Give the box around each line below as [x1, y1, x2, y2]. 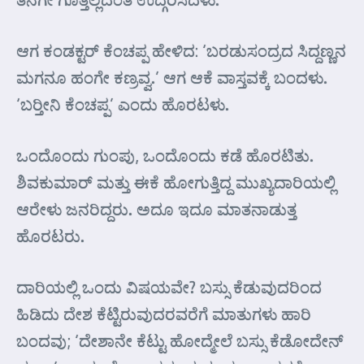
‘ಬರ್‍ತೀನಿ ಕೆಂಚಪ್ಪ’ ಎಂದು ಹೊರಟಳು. [16, 93, 229, 115]
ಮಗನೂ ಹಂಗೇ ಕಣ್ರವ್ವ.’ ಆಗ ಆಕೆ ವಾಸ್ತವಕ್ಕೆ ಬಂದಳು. [16, 67, 327, 88]
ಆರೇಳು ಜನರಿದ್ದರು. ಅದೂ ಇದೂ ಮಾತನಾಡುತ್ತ [16, 198, 297, 219]
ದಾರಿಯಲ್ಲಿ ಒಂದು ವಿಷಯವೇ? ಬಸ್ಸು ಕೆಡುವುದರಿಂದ [16, 276, 322, 297]
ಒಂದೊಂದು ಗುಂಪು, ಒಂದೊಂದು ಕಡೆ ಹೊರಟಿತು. [16, 145, 314, 166]
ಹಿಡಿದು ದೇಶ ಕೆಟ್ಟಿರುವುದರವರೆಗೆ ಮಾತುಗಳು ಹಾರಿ [16, 303, 311, 324]
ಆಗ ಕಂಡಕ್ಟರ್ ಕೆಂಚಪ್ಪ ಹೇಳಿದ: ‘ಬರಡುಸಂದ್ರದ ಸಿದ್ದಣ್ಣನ [16, 40, 346, 61]
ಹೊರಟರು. [16, 225, 84, 246]
